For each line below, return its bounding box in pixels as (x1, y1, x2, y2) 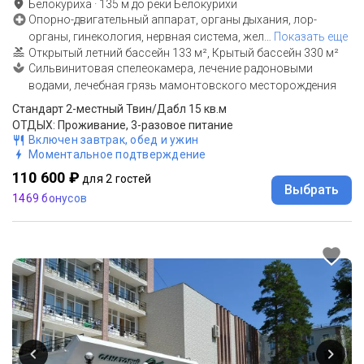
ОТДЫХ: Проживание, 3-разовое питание (12, 118, 233, 132)
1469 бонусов (12, 191, 87, 205)
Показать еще (274, 29, 348, 43)
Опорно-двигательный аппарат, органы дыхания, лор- (28, 12, 317, 26)
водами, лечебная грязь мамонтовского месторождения (28, 78, 336, 92)
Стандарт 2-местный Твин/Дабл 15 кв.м (12, 102, 227, 115)
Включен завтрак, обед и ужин (28, 132, 198, 146)
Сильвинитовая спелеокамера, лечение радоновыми (28, 61, 313, 75)
